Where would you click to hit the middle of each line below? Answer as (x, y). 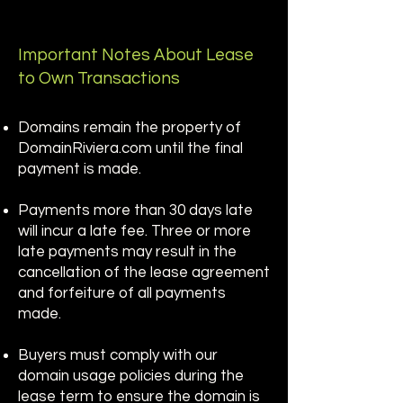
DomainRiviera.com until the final (130, 148)
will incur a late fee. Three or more (134, 231)
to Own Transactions (99, 78)
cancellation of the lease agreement (144, 273)
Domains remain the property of (130, 128)
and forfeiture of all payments (122, 293)
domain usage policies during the (131, 376)
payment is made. (80, 169)
